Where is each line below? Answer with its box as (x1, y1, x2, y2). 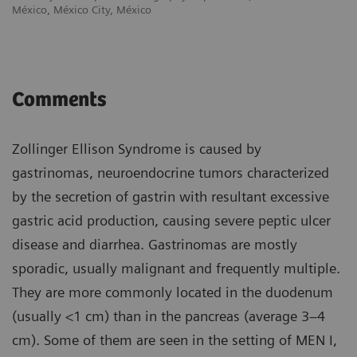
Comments (12, 88, 107, 112)
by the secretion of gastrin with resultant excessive (12, 187, 329, 205)
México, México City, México (12, 2, 151, 16)
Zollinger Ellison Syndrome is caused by (12, 139, 261, 157)
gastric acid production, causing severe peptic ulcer (12, 211, 331, 229)
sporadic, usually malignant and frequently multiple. (12, 259, 340, 277)
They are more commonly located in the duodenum (12, 283, 333, 300)
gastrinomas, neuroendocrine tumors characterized (12, 163, 329, 181)
